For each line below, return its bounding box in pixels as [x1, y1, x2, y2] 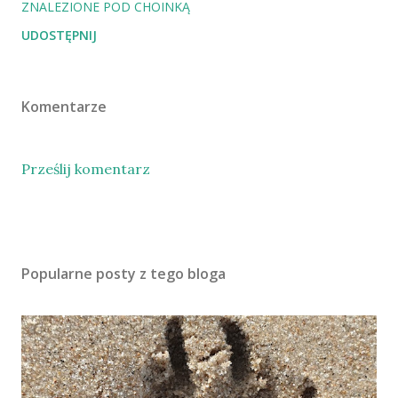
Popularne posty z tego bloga [21, 264, 226, 283]
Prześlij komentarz [21, 160, 150, 178]
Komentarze [21, 97, 107, 116]
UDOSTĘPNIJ [21, 27, 97, 44]
